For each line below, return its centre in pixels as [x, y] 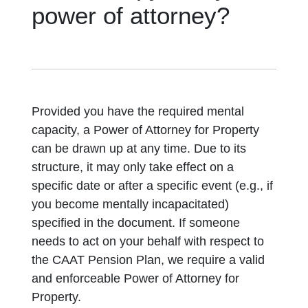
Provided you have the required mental [138, 111]
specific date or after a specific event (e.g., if [153, 186]
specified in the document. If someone [136, 223]
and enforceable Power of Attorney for [136, 278]
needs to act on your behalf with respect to [148, 241]
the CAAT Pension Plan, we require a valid [148, 260]
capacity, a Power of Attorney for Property [146, 130]
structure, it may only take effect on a [133, 167]
